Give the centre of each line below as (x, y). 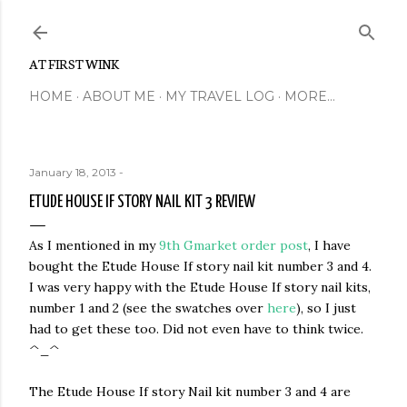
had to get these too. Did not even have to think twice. (196, 329)
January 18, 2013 (74, 172)
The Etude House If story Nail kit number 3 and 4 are (190, 392)
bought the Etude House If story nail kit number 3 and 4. (200, 266)
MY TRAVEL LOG (220, 96)
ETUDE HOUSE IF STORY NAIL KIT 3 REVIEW (142, 202)
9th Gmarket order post (233, 245)
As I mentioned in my (94, 245)
